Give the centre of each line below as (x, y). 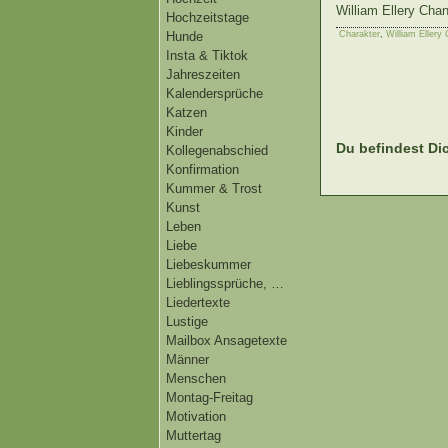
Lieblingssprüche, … (225, 283)
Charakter (359, 33)
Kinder (184, 131)
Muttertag (193, 435)
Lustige (187, 321)
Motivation (196, 416)
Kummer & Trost (214, 188)
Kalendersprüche (214, 93)
